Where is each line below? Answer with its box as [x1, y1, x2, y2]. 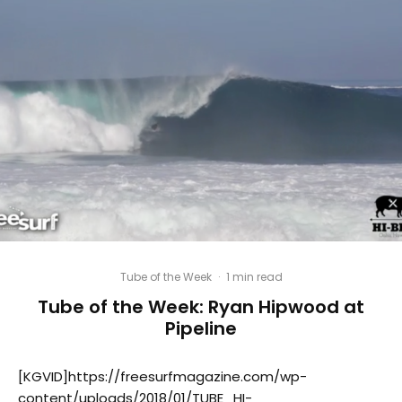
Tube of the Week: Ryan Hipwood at [38, 294, 364, 320]
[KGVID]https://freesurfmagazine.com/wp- [18, 367, 307, 387]
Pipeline [165, 316, 237, 342]
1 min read [225, 269, 283, 285]
